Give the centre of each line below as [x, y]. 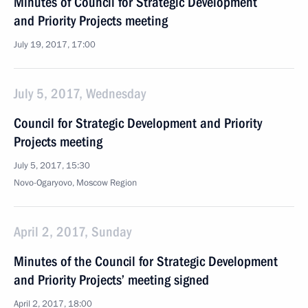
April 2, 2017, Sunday [73, 232]
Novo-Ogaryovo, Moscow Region [75, 183]
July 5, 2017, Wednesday [80, 93]
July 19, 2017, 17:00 [55, 45]
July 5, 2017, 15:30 [52, 166]
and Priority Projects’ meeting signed [111, 280]
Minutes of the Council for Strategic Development [146, 261]
